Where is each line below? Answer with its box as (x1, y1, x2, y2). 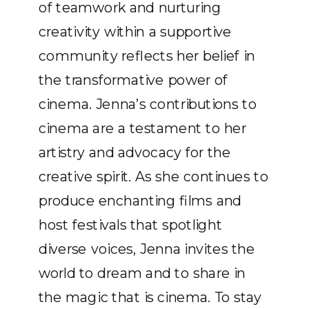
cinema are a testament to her (39, 119, 246, 137)
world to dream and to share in (39, 264, 246, 282)
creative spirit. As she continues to (39, 168, 269, 186)
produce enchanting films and (39, 192, 241, 210)
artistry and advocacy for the (39, 143, 231, 161)
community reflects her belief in (39, 47, 255, 65)
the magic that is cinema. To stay (39, 288, 262, 306)
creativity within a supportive (39, 23, 232, 41)
